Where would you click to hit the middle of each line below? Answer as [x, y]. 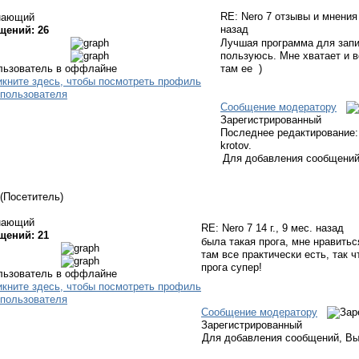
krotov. [236, 145]
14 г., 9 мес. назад [300, 228]
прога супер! [232, 267]
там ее [238, 69]
